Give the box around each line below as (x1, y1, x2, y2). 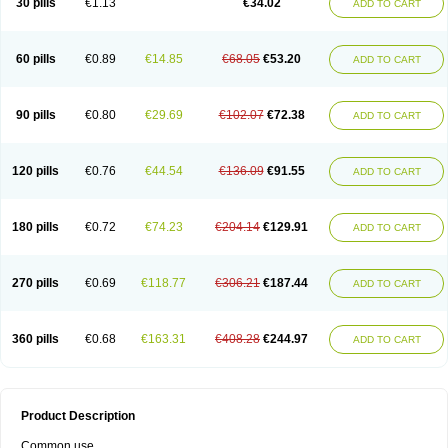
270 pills (12, 276, 59, 290)
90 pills (15, 108, 56, 122)
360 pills (12, 332, 59, 346)
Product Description (21, 409, 135, 423)
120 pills (12, 164, 59, 178)
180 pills (12, 220, 59, 234)
